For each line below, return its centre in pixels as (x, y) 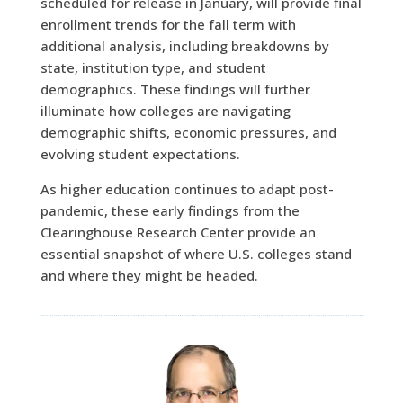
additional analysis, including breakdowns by (184, 45)
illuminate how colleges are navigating (165, 110)
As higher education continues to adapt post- (187, 188)
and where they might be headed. (149, 275)
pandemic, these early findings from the (170, 210)
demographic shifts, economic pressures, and (188, 132)
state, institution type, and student (153, 67)
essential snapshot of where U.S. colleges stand (196, 253)
